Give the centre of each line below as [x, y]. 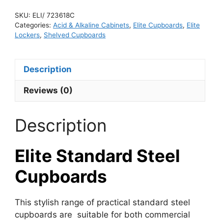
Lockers [27, 35]
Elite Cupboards [158, 25]
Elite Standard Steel [97, 156]
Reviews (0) [48, 90]
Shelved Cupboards [75, 35]
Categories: [34, 25]
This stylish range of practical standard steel [102, 202]
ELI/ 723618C [54, 15]
